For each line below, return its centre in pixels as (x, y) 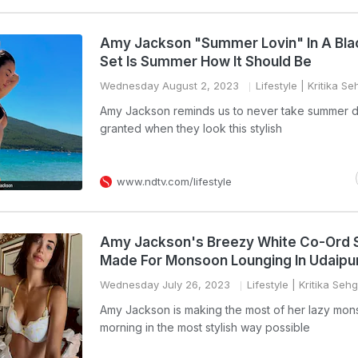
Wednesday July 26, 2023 (165, 284)
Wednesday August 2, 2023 (169, 86)
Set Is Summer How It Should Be (206, 62)
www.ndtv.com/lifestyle (174, 181)
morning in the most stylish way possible (205, 327)
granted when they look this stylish (191, 128)
